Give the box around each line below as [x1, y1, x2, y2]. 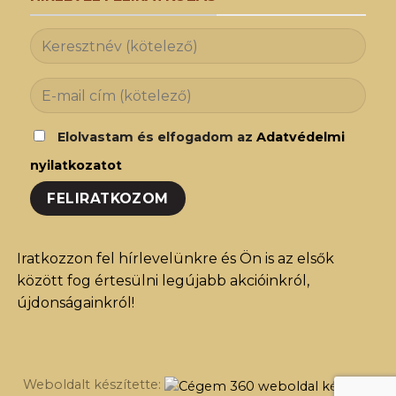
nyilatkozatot [29, 157, 122, 174]
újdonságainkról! [16, 294, 134, 312]
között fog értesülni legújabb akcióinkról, [16, 272, 309, 290]
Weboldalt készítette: [22, 376, 164, 392]
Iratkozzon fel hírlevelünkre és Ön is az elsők [16, 250, 334, 268]
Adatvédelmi [255, 129, 345, 146]
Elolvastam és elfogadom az [57, 129, 256, 146]
